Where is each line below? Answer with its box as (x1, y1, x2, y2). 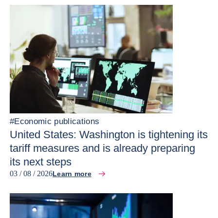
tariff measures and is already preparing (10, 142, 195, 154)
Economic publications (14, 117, 100, 126)
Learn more (53, 170, 91, 178)
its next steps (10, 156, 72, 168)
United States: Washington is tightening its (10, 128, 208, 141)
